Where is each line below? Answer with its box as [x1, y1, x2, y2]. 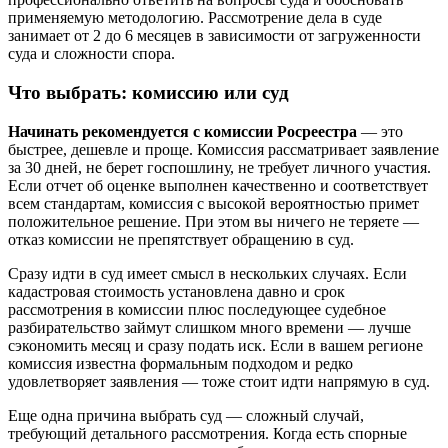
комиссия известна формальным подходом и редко [8, 354, 353, 372]
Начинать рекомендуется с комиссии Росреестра [8, 122, 357, 140]
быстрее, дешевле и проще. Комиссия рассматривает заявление [8, 140, 439, 158]
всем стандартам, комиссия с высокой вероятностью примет [8, 194, 419, 212]
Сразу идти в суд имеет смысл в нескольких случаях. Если [8, 264, 407, 282]
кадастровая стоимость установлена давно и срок [8, 282, 345, 300]
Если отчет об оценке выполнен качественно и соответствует [8, 176, 428, 194]
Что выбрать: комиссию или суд [8, 82, 289, 104]
